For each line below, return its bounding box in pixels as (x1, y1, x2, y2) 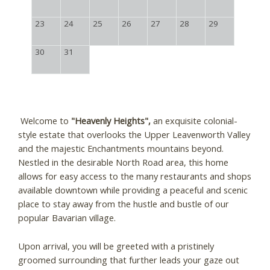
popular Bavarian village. (18, 212, 118, 224)
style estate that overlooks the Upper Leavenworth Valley (18, 128, 250, 141)
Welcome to (18, 115, 71, 127)
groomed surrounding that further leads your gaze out (18, 253, 239, 266)
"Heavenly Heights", (71, 115, 151, 127)
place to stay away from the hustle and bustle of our (18, 198, 229, 210)
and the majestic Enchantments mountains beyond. (18, 142, 224, 155)
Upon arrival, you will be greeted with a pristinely (18, 239, 214, 252)
